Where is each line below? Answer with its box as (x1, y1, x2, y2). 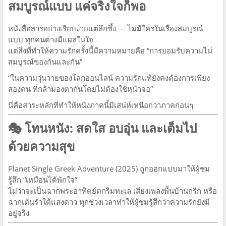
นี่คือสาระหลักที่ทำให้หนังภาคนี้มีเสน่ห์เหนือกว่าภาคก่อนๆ (8, 99, 193, 110)
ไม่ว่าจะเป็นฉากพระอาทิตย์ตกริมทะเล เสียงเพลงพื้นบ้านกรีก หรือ (8, 185, 217, 196)
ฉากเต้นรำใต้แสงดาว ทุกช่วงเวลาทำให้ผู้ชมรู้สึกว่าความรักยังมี (8, 196, 210, 207)
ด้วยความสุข (8, 137, 75, 154)
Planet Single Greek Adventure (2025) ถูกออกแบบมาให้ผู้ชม (8, 163, 210, 174)
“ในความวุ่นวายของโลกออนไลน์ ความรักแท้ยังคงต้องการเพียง (8, 72, 210, 83)
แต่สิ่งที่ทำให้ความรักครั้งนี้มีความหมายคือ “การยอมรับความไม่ (8, 45, 212, 55)
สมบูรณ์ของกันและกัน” (8, 56, 82, 67)
